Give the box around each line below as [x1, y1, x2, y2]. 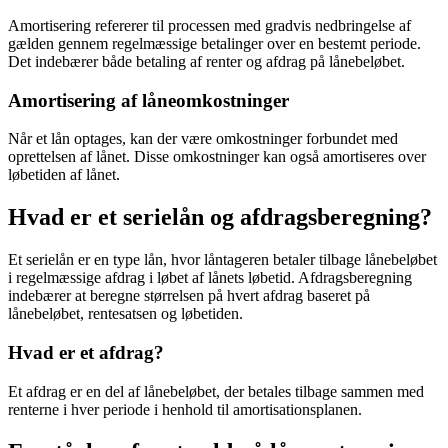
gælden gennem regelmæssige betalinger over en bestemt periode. [8, 34, 421, 52]
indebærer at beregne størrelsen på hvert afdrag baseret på [8, 287, 370, 305]
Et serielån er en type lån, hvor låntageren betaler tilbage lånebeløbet [8, 251, 437, 269]
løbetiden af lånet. [8, 166, 120, 184]
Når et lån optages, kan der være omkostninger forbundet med [8, 130, 398, 148]
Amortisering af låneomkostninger [8, 89, 289, 111]
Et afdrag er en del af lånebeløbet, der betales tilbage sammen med [8, 382, 424, 400]
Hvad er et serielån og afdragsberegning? [8, 204, 432, 231]
